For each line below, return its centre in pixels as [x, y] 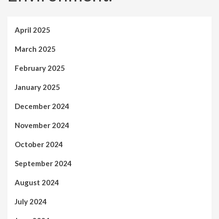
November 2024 [42, 125]
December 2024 [42, 106]
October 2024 [39, 144]
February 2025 [40, 68]
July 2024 [31, 202]
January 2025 [37, 87]
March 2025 [35, 49]
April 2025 [33, 30]
